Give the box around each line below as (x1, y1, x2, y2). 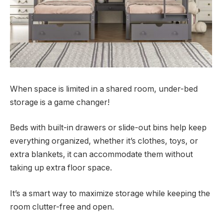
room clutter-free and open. (10, 202, 114, 212)
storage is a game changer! (10, 97, 110, 107)
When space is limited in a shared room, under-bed (10, 84, 198, 94)
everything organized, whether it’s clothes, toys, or (10, 136, 198, 146)
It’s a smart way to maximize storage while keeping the (10, 188, 210, 198)
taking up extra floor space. (10, 163, 112, 173)
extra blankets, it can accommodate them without (10, 150, 193, 160)
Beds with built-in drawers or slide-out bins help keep (10, 123, 207, 133)
